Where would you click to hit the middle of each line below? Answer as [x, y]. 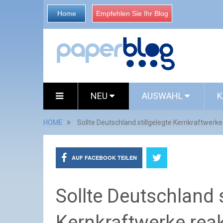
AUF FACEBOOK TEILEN [104, 158]
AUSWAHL [163, 96]
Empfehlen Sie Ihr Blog [132, 13]
